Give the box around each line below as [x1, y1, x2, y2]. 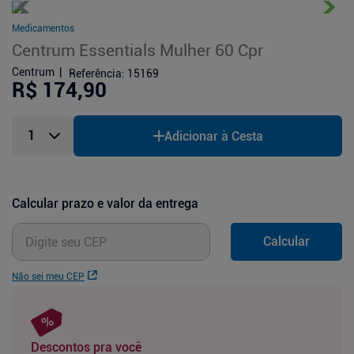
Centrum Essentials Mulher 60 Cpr [12, 41, 263, 61]
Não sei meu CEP [12, 271, 85, 283]
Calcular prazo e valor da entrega [12, 196, 198, 212]
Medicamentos [12, 23, 74, 35]
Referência [69, 67, 122, 81]
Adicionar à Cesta [164, 128, 263, 144]
